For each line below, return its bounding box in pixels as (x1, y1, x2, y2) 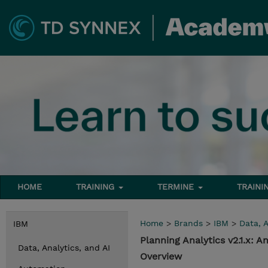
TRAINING (76, 182, 118, 191)
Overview (140, 251, 182, 262)
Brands (174, 218, 203, 228)
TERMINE (157, 182, 197, 191)
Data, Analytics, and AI (18, 243, 110, 252)
